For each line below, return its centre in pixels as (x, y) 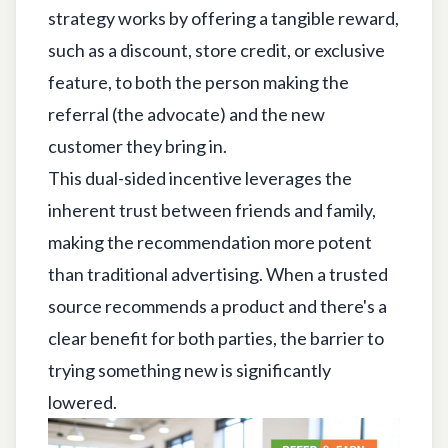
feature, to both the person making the (198, 81)
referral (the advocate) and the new (186, 113)
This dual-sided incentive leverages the (200, 177)
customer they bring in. (137, 145)
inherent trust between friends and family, (212, 209)
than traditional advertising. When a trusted (218, 273)
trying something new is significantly (189, 369)
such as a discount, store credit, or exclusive (216, 49)
